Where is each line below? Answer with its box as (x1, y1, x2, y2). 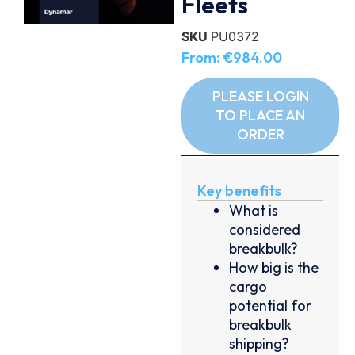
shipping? (229, 334, 290, 353)
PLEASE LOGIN (212, 86, 309, 105)
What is (229, 200, 279, 219)
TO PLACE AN (216, 105, 306, 124)
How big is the (229, 258, 319, 277)
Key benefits (197, 181, 282, 200)
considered (229, 219, 301, 239)
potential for (229, 296, 312, 315)
